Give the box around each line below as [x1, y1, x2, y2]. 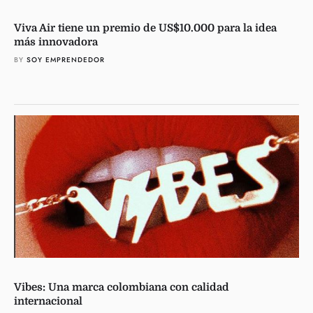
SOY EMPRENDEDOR [27, 54, 105, 65]
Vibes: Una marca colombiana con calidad [14, 281, 229, 293]
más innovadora [14, 36, 98, 48]
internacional [14, 295, 82, 307]
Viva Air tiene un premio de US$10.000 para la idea [14, 22, 277, 34]
